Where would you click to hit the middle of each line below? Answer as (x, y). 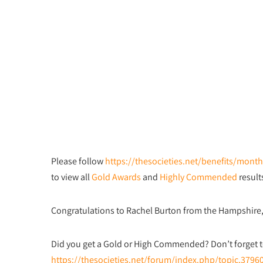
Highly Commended (198, 177)
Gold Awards (116, 177)
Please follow (78, 161)
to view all (71, 177)
